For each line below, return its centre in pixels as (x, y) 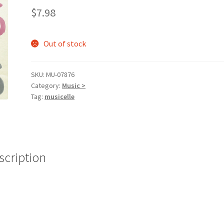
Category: (47, 85)
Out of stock (64, 43)
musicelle (60, 96)
